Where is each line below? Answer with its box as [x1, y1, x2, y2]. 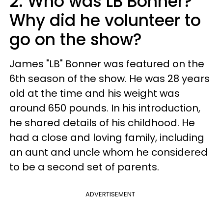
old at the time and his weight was [9, 86, 180, 100]
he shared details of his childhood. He [9, 115, 195, 130]
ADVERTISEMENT [85, 189, 135, 199]
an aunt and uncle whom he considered [9, 145, 208, 159]
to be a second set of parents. [9, 160, 159, 174]
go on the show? [9, 27, 142, 51]
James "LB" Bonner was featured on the [9, 56, 204, 71]
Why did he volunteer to [9, 8, 201, 32]
